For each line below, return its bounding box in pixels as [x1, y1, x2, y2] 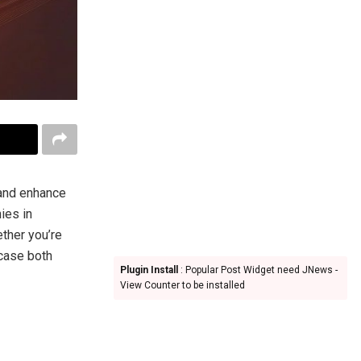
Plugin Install [120, 264, 178, 276]
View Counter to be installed [120, 280, 245, 291]
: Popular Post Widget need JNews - [178, 264, 338, 276]
